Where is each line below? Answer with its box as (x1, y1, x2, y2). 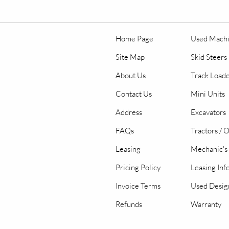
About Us (116, 71, 146, 80)
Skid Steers (191, 52, 227, 62)
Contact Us (116, 89, 152, 99)
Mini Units (191, 89, 225, 99)
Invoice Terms (116, 181, 161, 191)
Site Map (116, 52, 145, 62)
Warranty (191, 199, 221, 209)
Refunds (116, 199, 142, 209)
